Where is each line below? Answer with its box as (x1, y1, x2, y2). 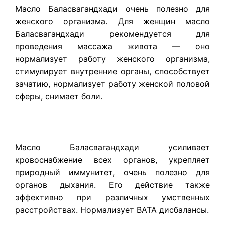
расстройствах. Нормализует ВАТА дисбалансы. (15, 205, 209, 215)
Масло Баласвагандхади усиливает (15, 142, 210, 153)
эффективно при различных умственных (15, 192, 210, 203)
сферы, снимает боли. (15, 91, 102, 102)
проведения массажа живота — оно (15, 41, 210, 52)
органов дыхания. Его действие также (15, 180, 210, 190)
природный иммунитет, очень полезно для (15, 167, 210, 178)
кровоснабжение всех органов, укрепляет (15, 155, 210, 165)
